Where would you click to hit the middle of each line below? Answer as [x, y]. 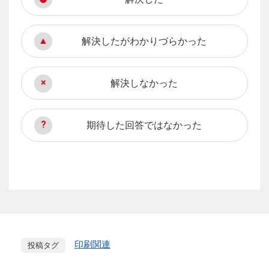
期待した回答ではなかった [144, 125]
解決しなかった [144, 83]
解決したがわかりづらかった [144, 41]
